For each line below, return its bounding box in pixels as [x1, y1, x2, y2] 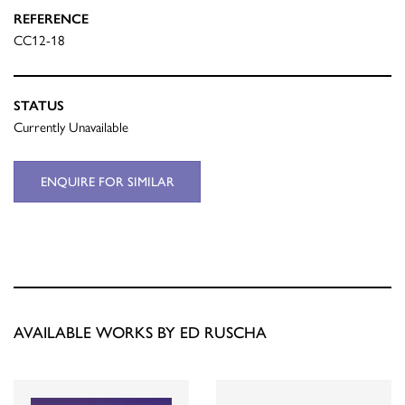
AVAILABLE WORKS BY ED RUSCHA [14, 323, 267, 343]
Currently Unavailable [14, 118, 128, 136]
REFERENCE [14, 10, 89, 27]
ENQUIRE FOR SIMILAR [40, 174, 174, 191]
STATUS [14, 97, 64, 114]
